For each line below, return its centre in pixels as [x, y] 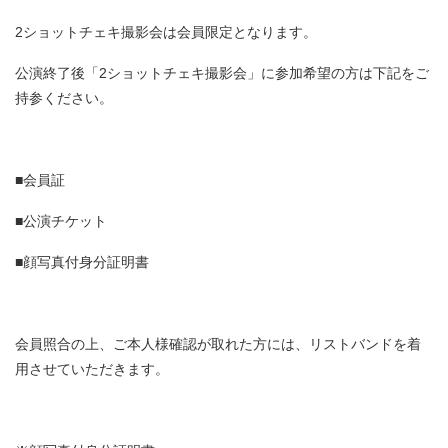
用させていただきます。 [92, 369]
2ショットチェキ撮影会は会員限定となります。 [166, 32]
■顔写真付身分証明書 [82, 262]
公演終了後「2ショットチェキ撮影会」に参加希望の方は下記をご [222, 73]
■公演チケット [61, 221]
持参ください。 [64, 98]
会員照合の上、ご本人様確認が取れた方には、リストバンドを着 [218, 344]
